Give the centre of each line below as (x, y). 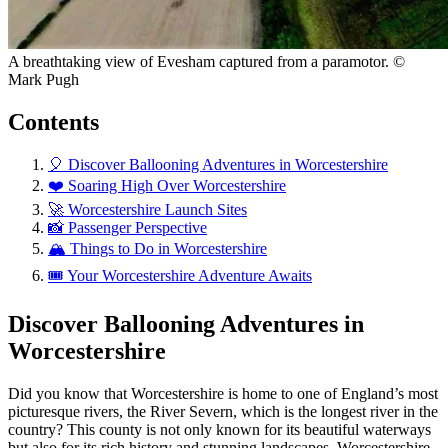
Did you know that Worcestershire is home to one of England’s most (223, 393)
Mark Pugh (43, 79)
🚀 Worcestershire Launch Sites (147, 209)
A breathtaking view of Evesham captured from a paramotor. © (206, 61)
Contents (53, 121)
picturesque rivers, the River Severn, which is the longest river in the (223, 411)
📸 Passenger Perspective (127, 227)
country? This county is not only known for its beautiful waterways (219, 429)
